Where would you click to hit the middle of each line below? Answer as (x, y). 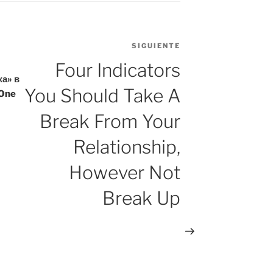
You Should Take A (103, 96)
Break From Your (110, 122)
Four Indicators (118, 70)
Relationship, (127, 147)
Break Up (142, 198)
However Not (125, 173)
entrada (199, 62)
